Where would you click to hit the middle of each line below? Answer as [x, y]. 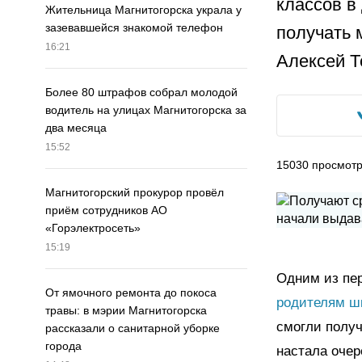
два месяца [76, 128]
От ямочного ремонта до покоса [131, 293]
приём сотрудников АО [106, 210]
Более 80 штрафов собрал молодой [141, 93]
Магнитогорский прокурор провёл [135, 193]
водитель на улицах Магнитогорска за [146, 110]
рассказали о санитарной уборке [133, 328]
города [63, 346]
